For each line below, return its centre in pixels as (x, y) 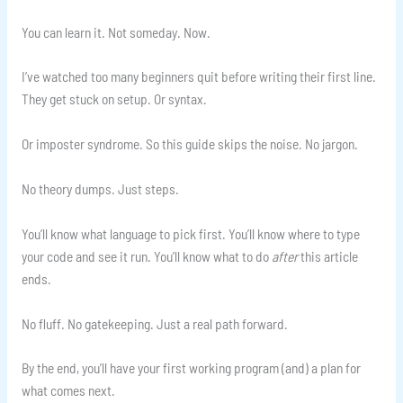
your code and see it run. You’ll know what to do (146, 255)
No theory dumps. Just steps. (100, 188)
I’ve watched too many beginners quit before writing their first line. (198, 76)
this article (327, 255)
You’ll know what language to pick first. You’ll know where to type (190, 233)
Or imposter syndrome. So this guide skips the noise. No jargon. (189, 144)
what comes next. (68, 390)
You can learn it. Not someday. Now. (116, 31)
